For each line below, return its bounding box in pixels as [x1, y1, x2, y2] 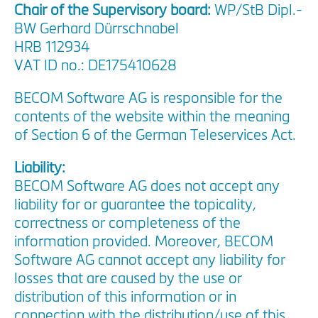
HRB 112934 [14, 41, 89, 55]
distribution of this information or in [14, 291, 236, 305]
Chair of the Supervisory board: [14, 4, 214, 18]
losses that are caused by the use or [14, 273, 242, 287]
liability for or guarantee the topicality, [14, 199, 256, 213]
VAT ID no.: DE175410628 [14, 60, 177, 74]
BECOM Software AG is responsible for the [14, 92, 283, 106]
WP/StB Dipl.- [214, 4, 302, 18]
